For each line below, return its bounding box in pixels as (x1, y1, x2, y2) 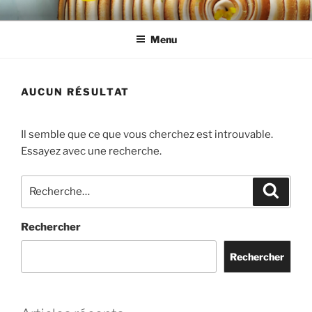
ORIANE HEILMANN (21, 10, 207, 31)
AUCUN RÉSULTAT (21, 85, 130, 97)
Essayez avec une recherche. (21, 145, 162, 157)
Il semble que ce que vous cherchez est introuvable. (21, 128, 273, 141)
